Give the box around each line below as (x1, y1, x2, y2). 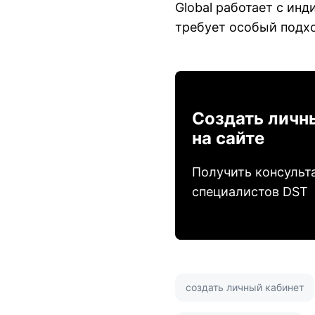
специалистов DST (192, 184, 308, 199)
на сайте (192, 127, 264, 148)
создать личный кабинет (186, 281, 304, 293)
